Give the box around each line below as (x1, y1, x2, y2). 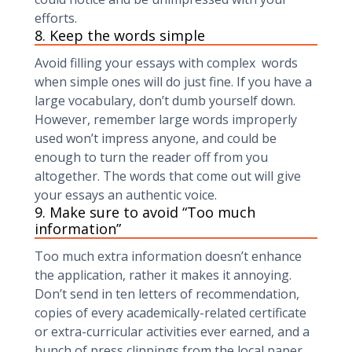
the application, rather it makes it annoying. (35, 266, 291, 284)
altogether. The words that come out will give (35, 167, 301, 185)
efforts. (35, 9, 77, 27)
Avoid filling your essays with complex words (35, 54, 298, 71)
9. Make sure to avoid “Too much (35, 203, 255, 222)
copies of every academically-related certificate (35, 304, 306, 321)
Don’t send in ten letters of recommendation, (35, 285, 299, 302)
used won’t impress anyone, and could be (35, 130, 277, 147)
